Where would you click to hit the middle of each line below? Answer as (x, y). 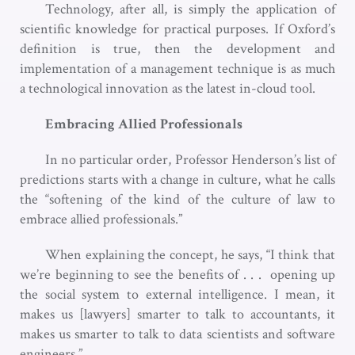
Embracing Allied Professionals (144, 124)
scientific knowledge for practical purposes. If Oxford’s (177, 29)
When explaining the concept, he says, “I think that (190, 254)
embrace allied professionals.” (101, 219)
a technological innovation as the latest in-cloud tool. (168, 88)
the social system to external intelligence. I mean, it (177, 294)
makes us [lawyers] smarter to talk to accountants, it (177, 314)
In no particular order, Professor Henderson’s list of (190, 159)
